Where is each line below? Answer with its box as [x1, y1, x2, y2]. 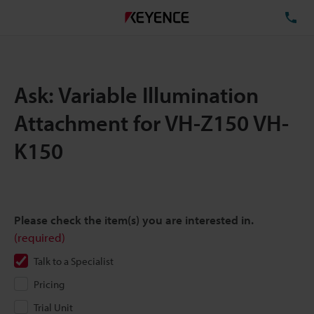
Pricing [34, 278, 64, 291]
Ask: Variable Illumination [14, 81, 259, 109]
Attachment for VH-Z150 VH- [14, 109, 289, 137]
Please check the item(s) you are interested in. [14, 212, 254, 227]
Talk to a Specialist [34, 254, 114, 268]
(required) [14, 230, 65, 245]
